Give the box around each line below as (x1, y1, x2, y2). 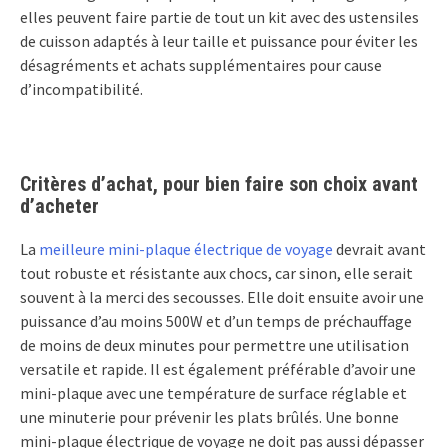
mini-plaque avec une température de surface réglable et (20, 382, 407, 403)
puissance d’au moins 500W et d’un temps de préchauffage (20, 310, 412, 331)
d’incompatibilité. (20, 78, 143, 99)
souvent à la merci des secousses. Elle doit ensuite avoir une (20, 286, 424, 307)
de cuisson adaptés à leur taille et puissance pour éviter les (20, 30, 418, 51)
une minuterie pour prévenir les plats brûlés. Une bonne (20, 406, 399, 427)
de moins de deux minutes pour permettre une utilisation (20, 334, 409, 355)
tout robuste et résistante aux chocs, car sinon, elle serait (20, 262, 413, 283)
